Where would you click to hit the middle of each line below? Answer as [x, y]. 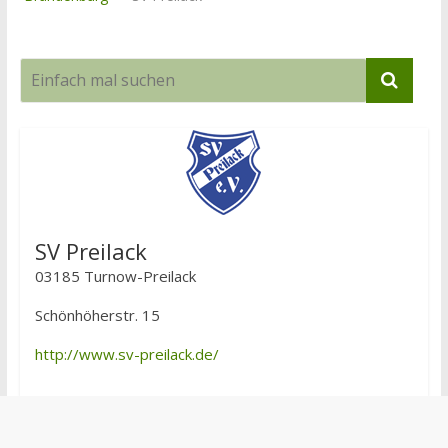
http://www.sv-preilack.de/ [126, 354]
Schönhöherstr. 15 [97, 315]
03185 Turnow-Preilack [115, 276]
